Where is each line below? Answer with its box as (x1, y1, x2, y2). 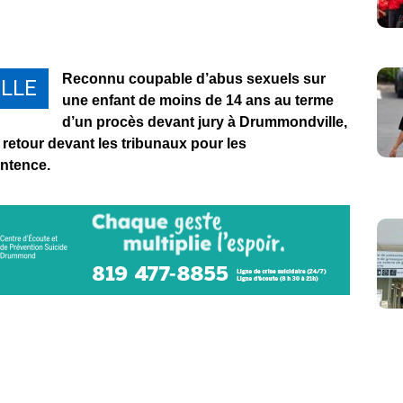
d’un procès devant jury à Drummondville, (62, 114, 347, 130)
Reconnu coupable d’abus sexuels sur (62, 71, 326, 87)
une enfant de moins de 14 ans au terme (62, 93, 334, 109)
